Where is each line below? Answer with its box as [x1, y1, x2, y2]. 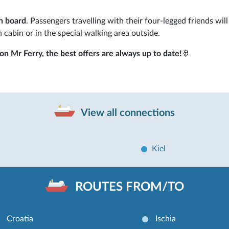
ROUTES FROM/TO [75, 181, 184, 194]
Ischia [155, 214, 176, 223]
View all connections [79, 107, 175, 118]
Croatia [7, 214, 34, 223]
